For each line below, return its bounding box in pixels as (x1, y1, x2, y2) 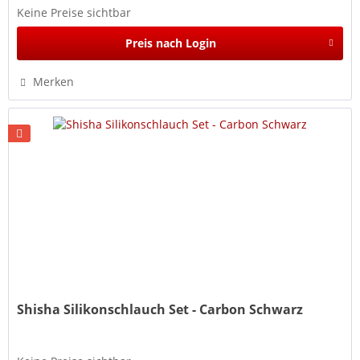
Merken (33, 73, 75, 89)
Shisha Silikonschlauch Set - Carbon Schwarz (17, 300, 304, 318)
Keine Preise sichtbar (17, 4, 132, 20)
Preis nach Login (125, 35, 216, 51)
